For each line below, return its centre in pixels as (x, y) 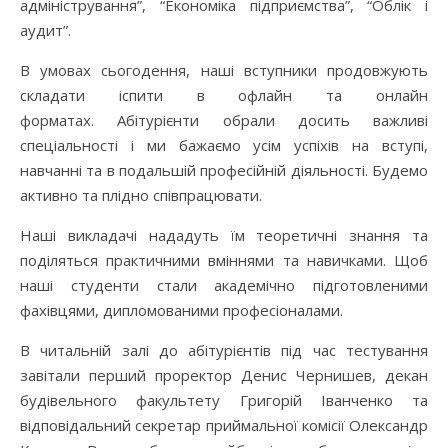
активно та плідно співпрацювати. (143, 195)
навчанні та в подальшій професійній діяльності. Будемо (224, 170)
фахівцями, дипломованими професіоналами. (181, 310)
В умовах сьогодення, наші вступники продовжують (224, 70)
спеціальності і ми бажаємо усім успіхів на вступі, (224, 145)
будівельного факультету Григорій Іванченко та (224, 400)
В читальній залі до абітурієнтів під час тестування (224, 350)
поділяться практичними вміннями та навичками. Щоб (224, 260)
